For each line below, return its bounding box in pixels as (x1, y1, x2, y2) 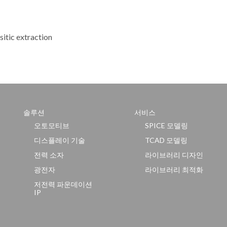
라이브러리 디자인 (145, 150, 204, 159)
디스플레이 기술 (33, 136, 85, 144)
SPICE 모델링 (145, 121, 188, 130)
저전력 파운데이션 (33, 180, 92, 188)
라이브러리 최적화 (145, 165, 204, 174)
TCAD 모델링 (145, 136, 188, 144)
